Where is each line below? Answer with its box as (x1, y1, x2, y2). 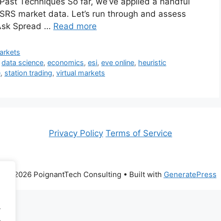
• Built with (121, 170, 164, 180)
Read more (53, 21, 97, 32)
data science (1, 58, 44, 67)
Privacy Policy (49, 128, 103, 139)
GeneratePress (163, 170, 217, 180)
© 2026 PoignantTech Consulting (4, 170, 121, 180)
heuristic (138, 58, 167, 67)
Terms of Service (106, 128, 172, 139)
